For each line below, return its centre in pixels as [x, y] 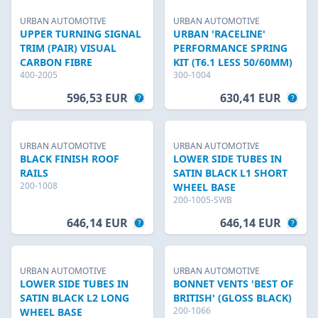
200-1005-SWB [203, 200]
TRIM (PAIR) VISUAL [68, 48]
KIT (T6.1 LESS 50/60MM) [233, 62]
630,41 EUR [251, 98]
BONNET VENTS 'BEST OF [234, 284]
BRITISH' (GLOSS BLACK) [232, 298]
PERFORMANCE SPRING [230, 48]
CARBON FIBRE [56, 62]
